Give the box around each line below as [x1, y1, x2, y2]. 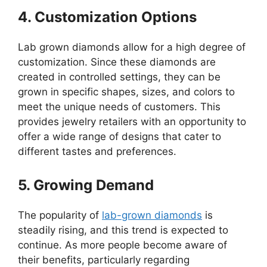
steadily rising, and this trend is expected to [18, 223, 228, 236]
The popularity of [18, 209, 102, 221]
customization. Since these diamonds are [18, 56, 216, 68]
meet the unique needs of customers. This [18, 101, 221, 113]
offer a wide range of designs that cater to [18, 131, 221, 142]
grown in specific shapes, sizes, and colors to [18, 86, 235, 98]
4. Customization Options [18, 8, 197, 26]
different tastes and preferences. [18, 145, 176, 157]
